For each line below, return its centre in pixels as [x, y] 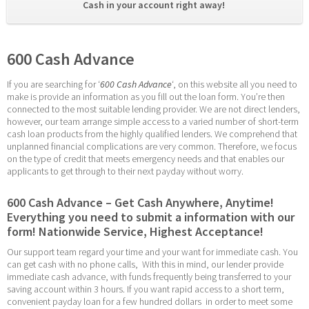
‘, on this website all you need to [235, 84]
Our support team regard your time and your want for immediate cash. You [152, 252]
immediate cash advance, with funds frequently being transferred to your [149, 277]
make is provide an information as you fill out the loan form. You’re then [146, 97]
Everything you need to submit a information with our [151, 217]
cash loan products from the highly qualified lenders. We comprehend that [152, 134]
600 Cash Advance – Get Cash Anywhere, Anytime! [140, 202]
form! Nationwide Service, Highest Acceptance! [135, 231]
